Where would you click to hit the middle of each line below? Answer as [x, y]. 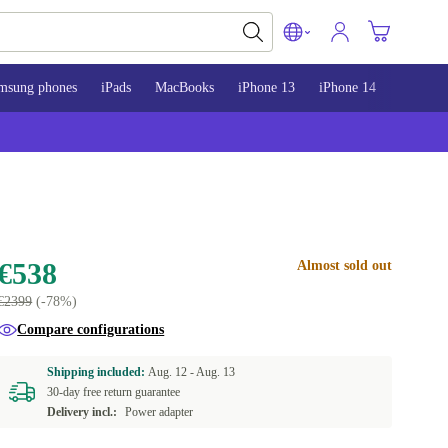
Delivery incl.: [82, 412]
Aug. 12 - [172, 372]
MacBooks [184, 87]
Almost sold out [344, 265]
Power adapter [159, 412]
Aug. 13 [216, 372]
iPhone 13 [266, 87]
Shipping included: [98, 372]
